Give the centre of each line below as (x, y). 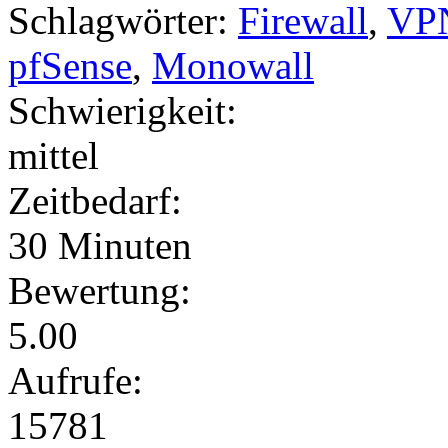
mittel (53, 155)
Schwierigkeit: (122, 110)
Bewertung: (99, 290)
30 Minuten (100, 245)
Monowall (233, 65)
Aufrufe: (75, 380)
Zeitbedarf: (95, 200)
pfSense (70, 65)
